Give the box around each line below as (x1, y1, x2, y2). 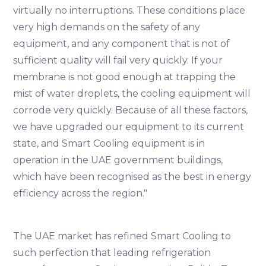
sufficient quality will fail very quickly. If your (13, 54, 223, 66)
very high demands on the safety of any (13, 21, 201, 33)
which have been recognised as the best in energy (13, 170, 252, 182)
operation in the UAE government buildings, (13, 154, 223, 166)
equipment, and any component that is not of (13, 37, 230, 49)
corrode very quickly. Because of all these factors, (13, 104, 248, 116)
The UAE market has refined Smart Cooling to (13, 230, 232, 242)
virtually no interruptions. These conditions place (13, 4, 246, 16)
